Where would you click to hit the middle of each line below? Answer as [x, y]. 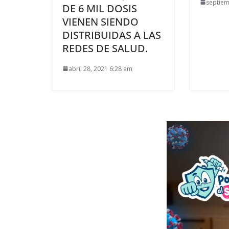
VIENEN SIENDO [100, 21]
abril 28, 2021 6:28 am [100, 68]
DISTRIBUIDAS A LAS [112, 35]
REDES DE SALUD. [105, 48]
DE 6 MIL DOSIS [100, 8]
